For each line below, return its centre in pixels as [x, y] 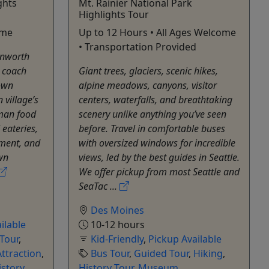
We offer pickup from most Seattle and [159, 171]
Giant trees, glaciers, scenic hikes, [148, 71]
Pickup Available [185, 239]
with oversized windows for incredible [157, 143]
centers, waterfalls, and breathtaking [156, 99]
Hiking [208, 253]
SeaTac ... [99, 186]
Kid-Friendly [117, 239]
